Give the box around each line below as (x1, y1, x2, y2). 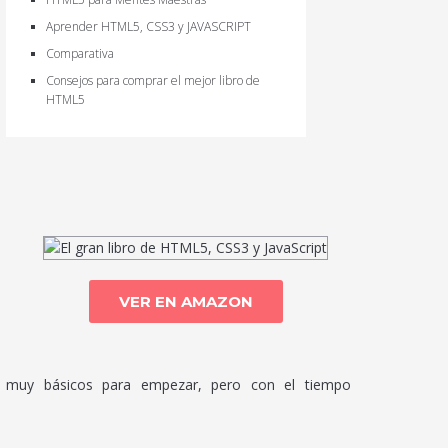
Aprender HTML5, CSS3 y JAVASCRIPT (45, 18, 251, 35)
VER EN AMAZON (118, 292, 253, 311)
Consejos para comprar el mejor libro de (45, 72, 260, 89)
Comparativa (45, 45, 114, 62)
